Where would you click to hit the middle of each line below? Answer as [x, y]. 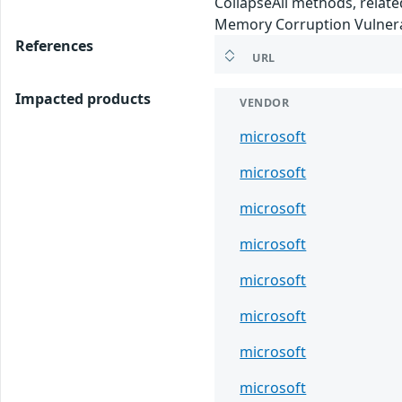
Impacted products [83, 99]
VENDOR [265, 103]
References [54, 46]
